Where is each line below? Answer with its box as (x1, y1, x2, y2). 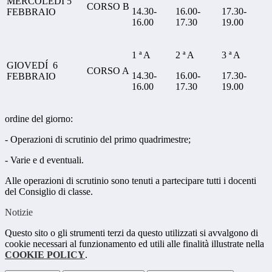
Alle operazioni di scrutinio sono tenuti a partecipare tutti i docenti (5, 175, 256, 186)
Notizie (5, 207, 33, 218)
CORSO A (87, 66, 129, 76)
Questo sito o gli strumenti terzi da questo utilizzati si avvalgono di (5, 228, 258, 239)
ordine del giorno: (5, 114, 73, 124)
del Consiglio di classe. (5, 186, 93, 197)
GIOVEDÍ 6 (7, 60, 58, 71)
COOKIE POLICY (5, 250, 85, 260)
